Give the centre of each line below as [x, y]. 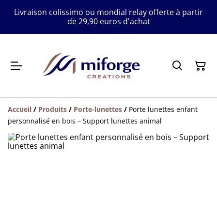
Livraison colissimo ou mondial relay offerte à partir [108, 12]
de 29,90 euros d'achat [108, 21]
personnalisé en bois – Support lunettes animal [85, 121]
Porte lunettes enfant [163, 109]
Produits [53, 109]
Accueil [20, 109]
